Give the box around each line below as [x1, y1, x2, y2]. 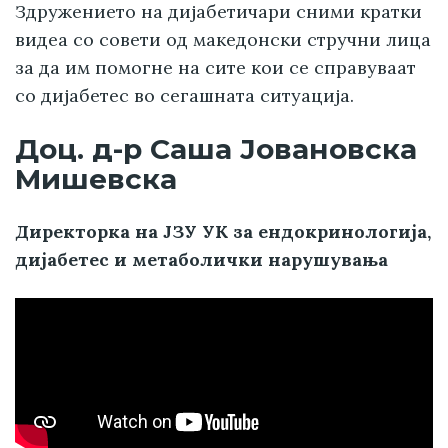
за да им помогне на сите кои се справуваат [15, 55, 416, 79]
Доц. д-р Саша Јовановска [15, 131, 417, 166]
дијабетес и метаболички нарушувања [15, 247, 388, 271]
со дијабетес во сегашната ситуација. [15, 83, 354, 107]
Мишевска [15, 161, 177, 196]
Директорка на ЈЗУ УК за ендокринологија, [15, 219, 431, 243]
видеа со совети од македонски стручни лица [15, 27, 431, 51]
